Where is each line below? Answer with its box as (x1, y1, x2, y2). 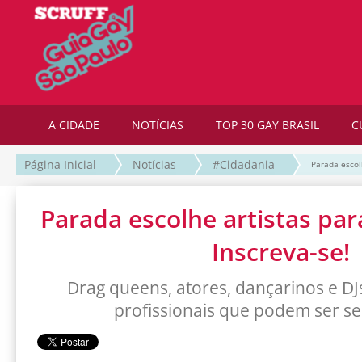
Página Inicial (24, 157, 96, 173)
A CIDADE (48, 117, 99, 133)
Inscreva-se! (211, 235, 350, 269)
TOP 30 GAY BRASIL (216, 117, 319, 133)
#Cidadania (213, 157, 275, 173)
